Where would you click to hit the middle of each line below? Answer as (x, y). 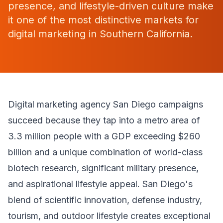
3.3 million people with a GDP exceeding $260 (104, 136)
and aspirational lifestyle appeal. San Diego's (100, 184)
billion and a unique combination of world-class (105, 152)
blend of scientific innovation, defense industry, (105, 200)
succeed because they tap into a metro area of (104, 120)
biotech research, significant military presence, (103, 168)
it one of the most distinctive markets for (103, 20)
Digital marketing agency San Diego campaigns (106, 104)
